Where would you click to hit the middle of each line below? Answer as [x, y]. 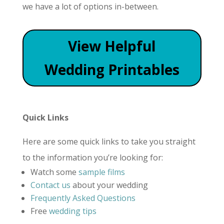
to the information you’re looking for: [92, 158]
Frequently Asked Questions [83, 198]
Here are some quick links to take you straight [109, 142]
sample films [101, 172]
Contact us [50, 185]
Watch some [54, 172]
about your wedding [109, 185]
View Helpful [112, 46]
